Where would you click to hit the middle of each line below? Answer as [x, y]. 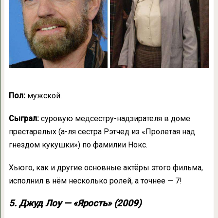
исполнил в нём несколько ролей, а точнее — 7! [95, 181]
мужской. [43, 95]
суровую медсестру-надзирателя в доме [114, 118]
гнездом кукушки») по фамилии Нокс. [78, 145]
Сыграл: [24, 118]
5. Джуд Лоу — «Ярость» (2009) [75, 203]
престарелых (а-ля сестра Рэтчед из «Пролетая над [102, 131]
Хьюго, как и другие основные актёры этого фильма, [106, 167]
